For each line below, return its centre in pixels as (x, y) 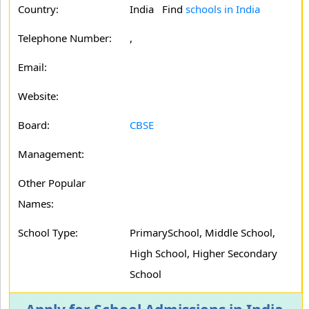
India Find (158, 9)
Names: (36, 203)
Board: (34, 125)
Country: (38, 9)
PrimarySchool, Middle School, (202, 232)
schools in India (223, 9)
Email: (32, 67)
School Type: (48, 232)
